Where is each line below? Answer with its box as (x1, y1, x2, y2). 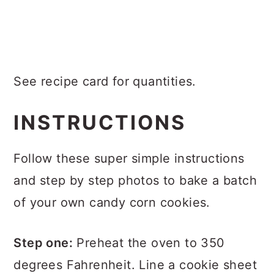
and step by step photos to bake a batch (13, 173, 257, 188)
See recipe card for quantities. (13, 74, 196, 89)
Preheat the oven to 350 (73, 235, 225, 250)
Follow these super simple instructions (13, 151, 245, 166)
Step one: (13, 235, 73, 250)
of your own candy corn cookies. (13, 195, 210, 210)
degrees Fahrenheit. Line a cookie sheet (13, 257, 257, 272)
